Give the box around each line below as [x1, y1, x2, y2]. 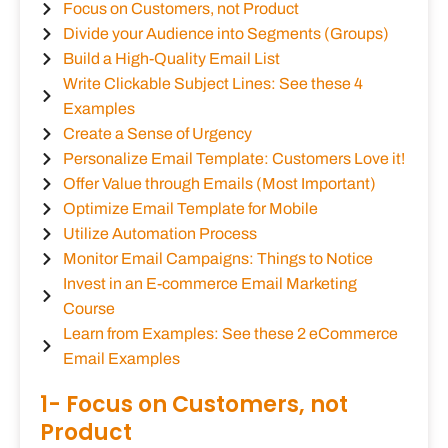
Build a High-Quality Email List [62, 50, 280, 68]
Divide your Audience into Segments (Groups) [62, 25, 389, 43]
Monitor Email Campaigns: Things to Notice [62, 250, 373, 268]
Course [62, 300, 115, 318]
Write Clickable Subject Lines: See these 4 [62, 75, 363, 93]
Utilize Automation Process [62, 225, 257, 243]
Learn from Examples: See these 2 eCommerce [62, 325, 398, 343]
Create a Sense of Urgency [62, 125, 252, 143]
